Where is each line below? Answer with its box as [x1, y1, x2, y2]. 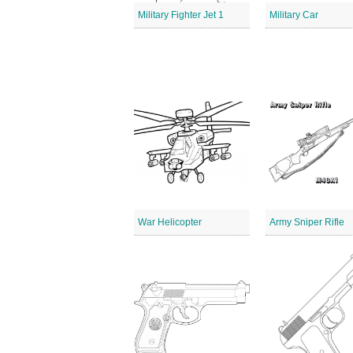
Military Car [269, 9, 319, 20]
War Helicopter [138, 217, 202, 228]
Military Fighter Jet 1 [138, 9, 224, 20]
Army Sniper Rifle [269, 217, 345, 228]
